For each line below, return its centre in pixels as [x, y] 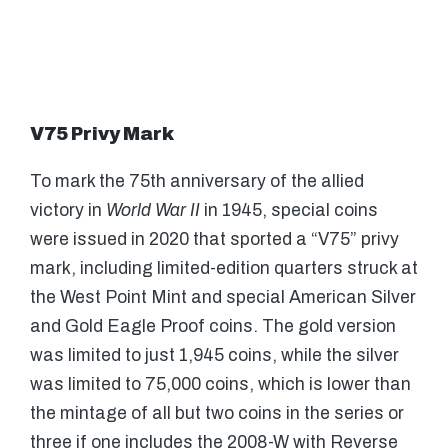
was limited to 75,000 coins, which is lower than [220, 385]
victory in [68, 211]
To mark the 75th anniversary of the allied [197, 182]
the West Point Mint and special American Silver [223, 298]
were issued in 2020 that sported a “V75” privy [214, 240]
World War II [153, 211]
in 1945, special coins [289, 211]
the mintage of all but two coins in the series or [217, 414]
